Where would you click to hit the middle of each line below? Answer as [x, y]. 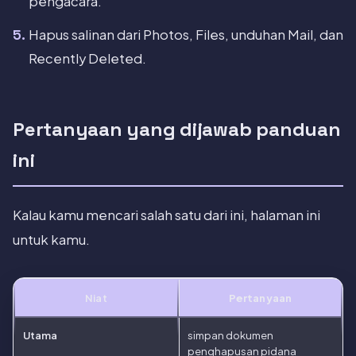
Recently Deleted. [87, 59]
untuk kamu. [51, 240]
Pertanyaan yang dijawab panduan [177, 130]
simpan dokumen [230, 335]
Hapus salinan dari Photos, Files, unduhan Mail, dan [186, 35]
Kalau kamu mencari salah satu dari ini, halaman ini [166, 215]
